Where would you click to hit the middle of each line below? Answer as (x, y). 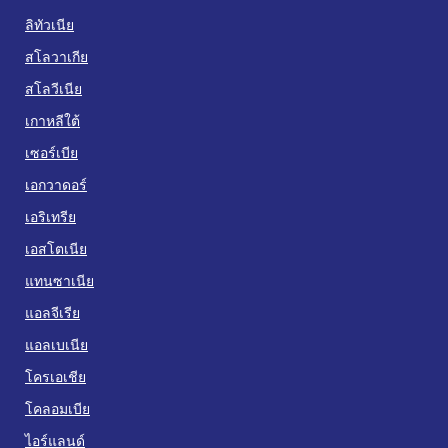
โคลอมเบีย (57, 408)
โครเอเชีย (55, 376)
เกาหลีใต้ (52, 120)
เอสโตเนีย (56, 248)
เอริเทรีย (50, 216)
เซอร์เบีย (51, 152)
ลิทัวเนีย (49, 24)
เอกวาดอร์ (56, 184)
